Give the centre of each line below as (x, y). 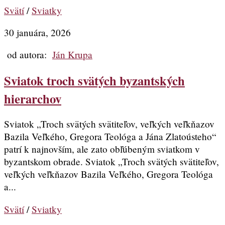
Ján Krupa (72, 55)
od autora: (28, 55)
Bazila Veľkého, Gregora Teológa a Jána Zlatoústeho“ (110, 137)
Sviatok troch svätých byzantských (94, 80)
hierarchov (33, 98)
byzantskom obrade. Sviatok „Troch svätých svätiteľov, (111, 162)
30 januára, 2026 (37, 33)
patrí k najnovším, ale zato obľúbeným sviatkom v (102, 149)
